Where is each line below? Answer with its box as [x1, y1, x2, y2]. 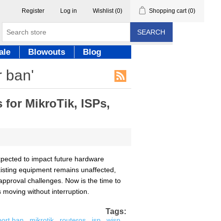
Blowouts [28, 47, 65, 57]
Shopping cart [149, 7, 187, 14]
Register [22, 7, 45, 14]
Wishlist [93, 7, 114, 14]
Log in [60, 7, 77, 14]
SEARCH [137, 28, 165, 36]
